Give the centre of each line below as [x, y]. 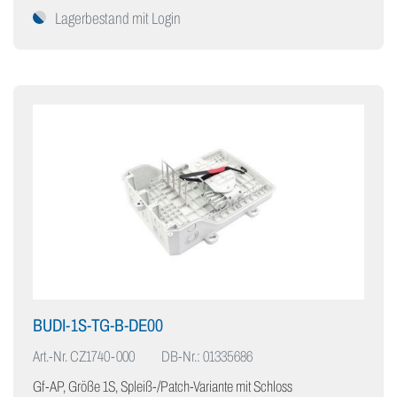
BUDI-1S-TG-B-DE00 [98, 326]
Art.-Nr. [50, 357]
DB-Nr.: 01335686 [207, 357]
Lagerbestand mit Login [118, 19]
